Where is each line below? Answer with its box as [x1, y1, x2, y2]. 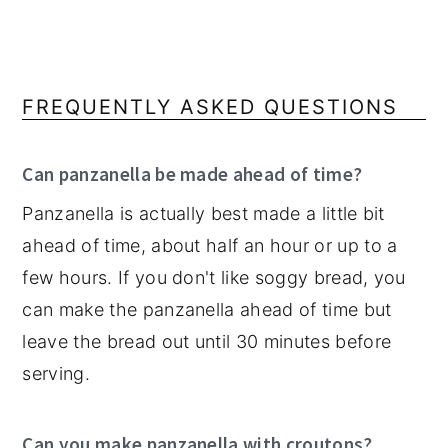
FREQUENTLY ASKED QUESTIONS [22, 95, 399, 120]
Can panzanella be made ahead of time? [22, 162, 363, 187]
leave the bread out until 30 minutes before [22, 331, 392, 353]
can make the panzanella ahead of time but [22, 299, 392, 321]
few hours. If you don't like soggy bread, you [22, 267, 406, 289]
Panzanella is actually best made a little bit [22, 203, 385, 225]
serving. [22, 363, 90, 385]
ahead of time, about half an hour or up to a [22, 235, 398, 257]
